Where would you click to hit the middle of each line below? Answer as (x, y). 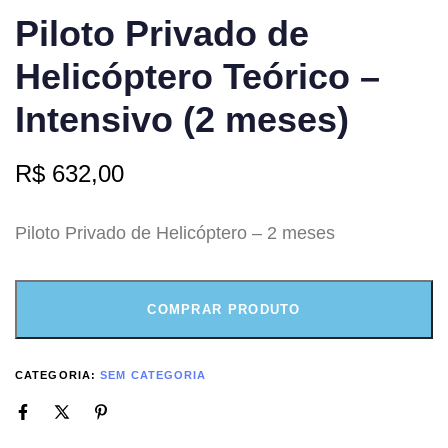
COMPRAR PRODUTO (224, 309)
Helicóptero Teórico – (197, 77)
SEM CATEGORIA (153, 374)
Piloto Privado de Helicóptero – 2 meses (175, 233)
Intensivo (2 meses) (182, 120)
